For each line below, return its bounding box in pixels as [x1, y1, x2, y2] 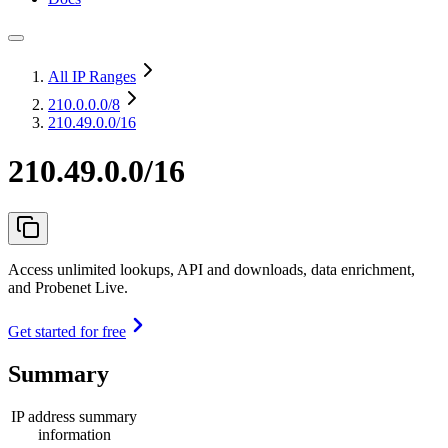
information [37, 425, 111, 443]
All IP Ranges [48, 68, 136, 85]
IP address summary [11, 407, 137, 425]
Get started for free [8, 322, 126, 340]
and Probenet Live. [8, 278, 128, 296]
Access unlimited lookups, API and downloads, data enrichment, [8, 260, 415, 278]
